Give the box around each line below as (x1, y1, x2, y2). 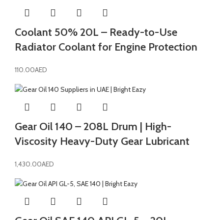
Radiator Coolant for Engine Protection (15, 40, 197, 54)
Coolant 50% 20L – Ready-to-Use (15, 25, 177, 39)
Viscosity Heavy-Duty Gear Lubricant (15, 134, 190, 148)
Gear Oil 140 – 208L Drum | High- (15, 119, 171, 133)
